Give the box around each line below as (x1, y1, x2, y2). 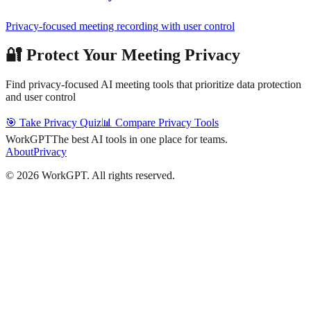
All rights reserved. (92, 169, 175, 182)
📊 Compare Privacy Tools (101, 117, 219, 129)
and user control (6, 91, 76, 103)
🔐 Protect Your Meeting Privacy (6, 46, 240, 65)
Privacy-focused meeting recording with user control (6, 19, 235, 32)
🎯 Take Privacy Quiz (6, 117, 101, 129)
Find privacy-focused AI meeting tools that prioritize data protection (6, 78, 301, 91)
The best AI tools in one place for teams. (51, 133, 228, 146)
